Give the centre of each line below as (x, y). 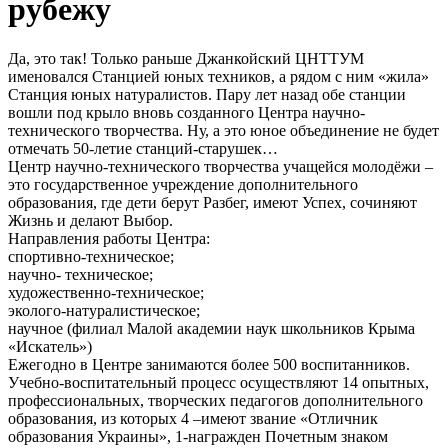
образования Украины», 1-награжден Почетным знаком (198, 436)
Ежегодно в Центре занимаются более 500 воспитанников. (209, 364)
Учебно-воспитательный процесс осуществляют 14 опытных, (218, 382)
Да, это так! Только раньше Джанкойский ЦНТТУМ (186, 58)
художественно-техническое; (106, 292)
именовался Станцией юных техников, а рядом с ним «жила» (218, 76)
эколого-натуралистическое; (104, 310)
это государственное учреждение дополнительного (183, 184)
